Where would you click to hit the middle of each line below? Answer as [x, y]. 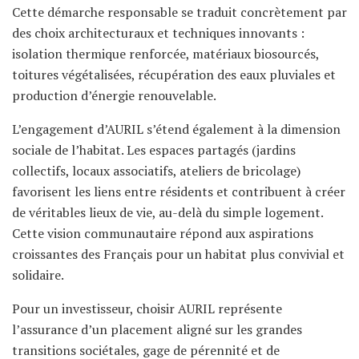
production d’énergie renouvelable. [114, 95]
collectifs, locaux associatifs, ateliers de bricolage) [156, 170]
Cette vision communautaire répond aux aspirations [163, 233]
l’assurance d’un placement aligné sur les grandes [157, 329]
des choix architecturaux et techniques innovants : [158, 32]
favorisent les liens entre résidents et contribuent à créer [179, 191]
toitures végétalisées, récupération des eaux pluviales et [174, 74]
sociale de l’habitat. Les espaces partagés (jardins [154, 149]
